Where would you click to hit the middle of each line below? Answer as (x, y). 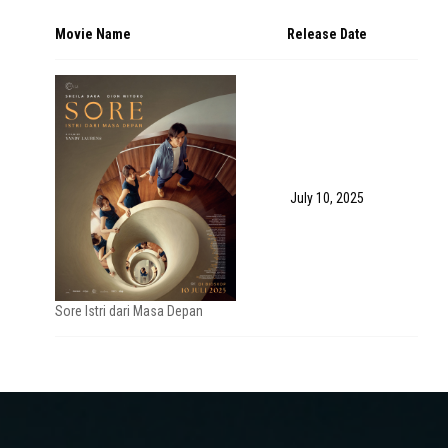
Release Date (327, 34)
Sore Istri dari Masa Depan (129, 311)
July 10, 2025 (327, 198)
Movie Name (93, 34)
